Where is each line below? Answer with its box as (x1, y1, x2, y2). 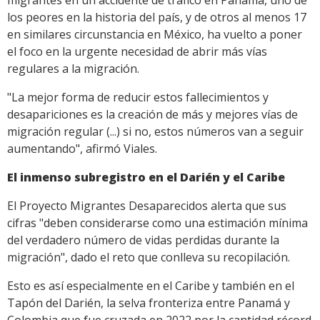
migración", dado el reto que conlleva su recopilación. (7, 249, 290, 266)
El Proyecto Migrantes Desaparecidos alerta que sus (7, 198, 286, 214)
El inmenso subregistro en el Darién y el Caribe (7, 169, 285, 186)
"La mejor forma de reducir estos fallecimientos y (7, 89, 269, 106)
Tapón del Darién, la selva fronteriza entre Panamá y (7, 295, 290, 311)
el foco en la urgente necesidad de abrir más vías (7, 44, 267, 60)
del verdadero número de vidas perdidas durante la (7, 232, 279, 249)
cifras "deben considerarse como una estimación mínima (7, 215, 308, 231)
